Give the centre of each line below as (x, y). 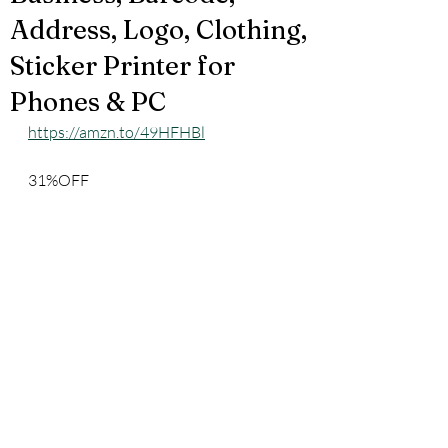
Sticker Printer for (122, 66)
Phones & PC (88, 102)
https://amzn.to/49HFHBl (116, 132)
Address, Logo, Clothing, (158, 30)
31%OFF (58, 180)
